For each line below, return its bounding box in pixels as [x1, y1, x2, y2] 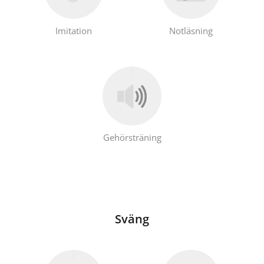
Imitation [55, 25, 92, 37]
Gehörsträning [103, 131, 161, 144]
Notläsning [169, 25, 213, 37]
